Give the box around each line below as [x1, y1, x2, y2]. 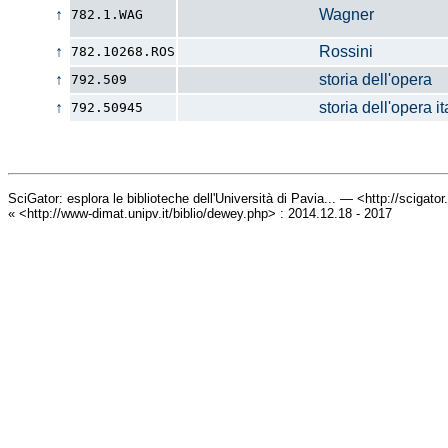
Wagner [179, 6, 374, 23]
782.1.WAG [71, 7, 143, 22]
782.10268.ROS [71, 44, 175, 59]
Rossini [179, 43, 373, 60]
